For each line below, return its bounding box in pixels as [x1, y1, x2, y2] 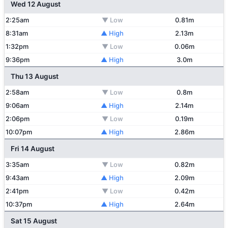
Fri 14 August [11, 145, 54, 153]
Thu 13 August [11, 72, 59, 80]
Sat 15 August [11, 217, 57, 225]
